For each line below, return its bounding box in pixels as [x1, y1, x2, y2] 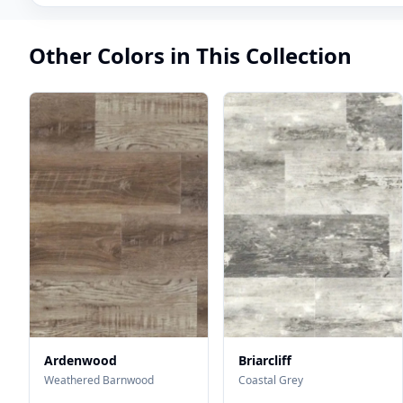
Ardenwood [44, 352, 117, 370]
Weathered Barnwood [44, 372, 154, 389]
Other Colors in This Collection [29, 40, 352, 70]
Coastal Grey [238, 372, 303, 389]
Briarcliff [238, 352, 291, 370]
